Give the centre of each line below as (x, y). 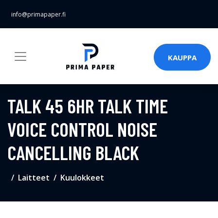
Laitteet (34, 178)
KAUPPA (182, 57)
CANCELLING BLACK (73, 152)
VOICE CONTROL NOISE (82, 129)
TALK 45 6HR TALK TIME (88, 106)
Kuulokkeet (82, 178)
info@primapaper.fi (38, 14)
